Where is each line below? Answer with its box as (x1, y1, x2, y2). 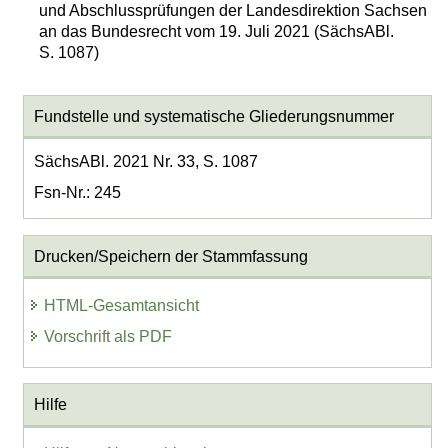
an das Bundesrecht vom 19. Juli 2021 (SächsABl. (39, 22, 395, 40)
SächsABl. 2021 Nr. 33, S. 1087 (33, 152, 258, 170)
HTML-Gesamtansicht (44, 296, 200, 314)
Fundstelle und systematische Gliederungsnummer (33, 107, 394, 125)
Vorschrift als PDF (44, 327, 173, 345)
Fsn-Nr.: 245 (33, 183, 121, 201)
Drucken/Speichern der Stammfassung (33, 247, 308, 265)
